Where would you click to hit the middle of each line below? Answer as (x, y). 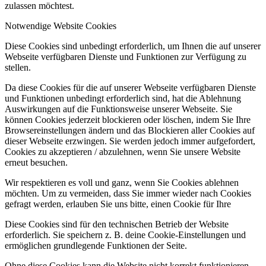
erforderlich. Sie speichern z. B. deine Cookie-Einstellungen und (125, 235)
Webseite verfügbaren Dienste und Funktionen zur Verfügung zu (126, 56)
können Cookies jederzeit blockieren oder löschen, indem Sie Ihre (128, 119)
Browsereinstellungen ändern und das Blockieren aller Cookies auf (130, 130)
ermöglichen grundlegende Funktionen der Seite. (96, 245)
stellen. (18, 67)
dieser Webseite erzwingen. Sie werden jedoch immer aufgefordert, (130, 141)
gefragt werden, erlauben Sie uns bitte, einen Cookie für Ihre (118, 204)
